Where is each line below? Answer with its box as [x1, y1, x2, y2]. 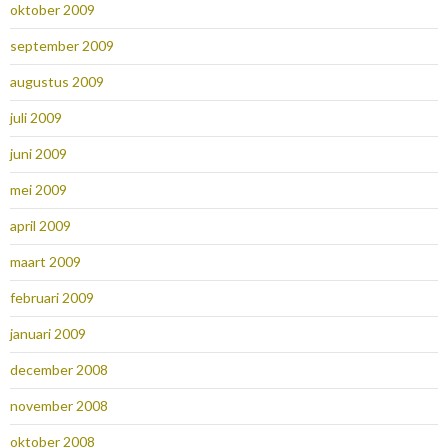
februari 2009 [10, 289, 94, 307]
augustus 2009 [10, 73, 104, 91]
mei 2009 [10, 181, 67, 199]
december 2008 [10, 361, 108, 379]
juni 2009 [10, 145, 67, 163]
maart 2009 [10, 253, 81, 271]
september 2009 [10, 37, 114, 55]
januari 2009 [10, 325, 86, 343]
